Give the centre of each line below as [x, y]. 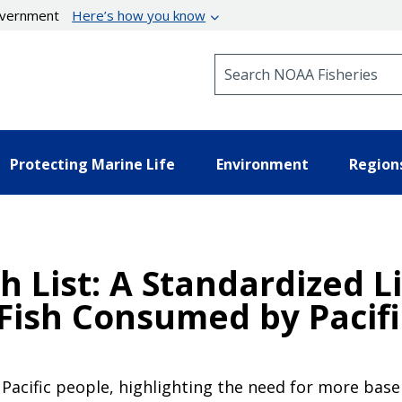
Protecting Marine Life [92, 164]
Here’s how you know [139, 15]
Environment [262, 164]
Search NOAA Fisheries [287, 61]
